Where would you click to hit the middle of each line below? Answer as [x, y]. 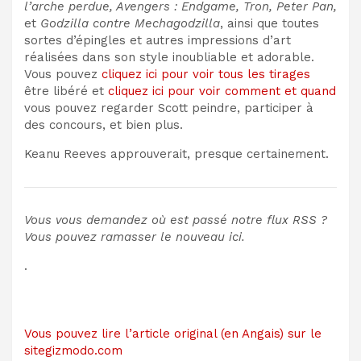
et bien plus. [144, 124]
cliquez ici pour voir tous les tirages [206, 74]
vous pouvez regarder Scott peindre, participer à [169, 108]
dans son [107, 57]
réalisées [51, 57]
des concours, [65, 124]
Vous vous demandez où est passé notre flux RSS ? [176, 220]
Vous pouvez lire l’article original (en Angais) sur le [173, 333]
